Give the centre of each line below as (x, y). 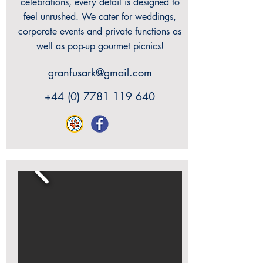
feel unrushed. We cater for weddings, (100, 17)
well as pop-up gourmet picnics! (100, 46)
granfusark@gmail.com (100, 72)
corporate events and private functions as (100, 31)
